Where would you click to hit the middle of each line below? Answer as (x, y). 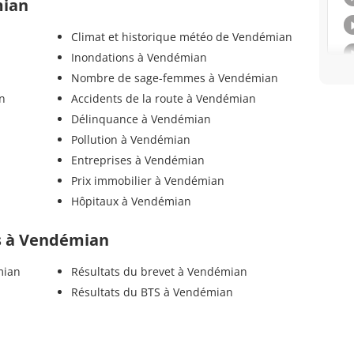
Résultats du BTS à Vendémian (152, 292)
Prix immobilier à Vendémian (147, 181)
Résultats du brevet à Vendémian (159, 272)
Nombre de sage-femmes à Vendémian (174, 78)
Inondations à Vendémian (139, 58)
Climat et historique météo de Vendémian (181, 37)
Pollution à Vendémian (130, 140)
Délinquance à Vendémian (141, 119)
